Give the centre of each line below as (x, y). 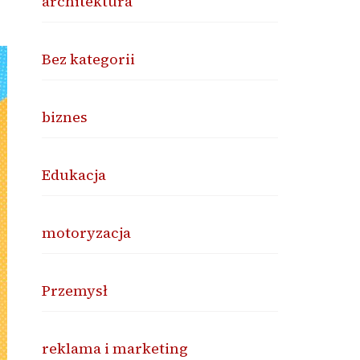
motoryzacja (87, 233)
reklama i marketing (115, 348)
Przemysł (75, 290)
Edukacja (74, 175)
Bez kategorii (89, 59)
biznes (65, 117)
